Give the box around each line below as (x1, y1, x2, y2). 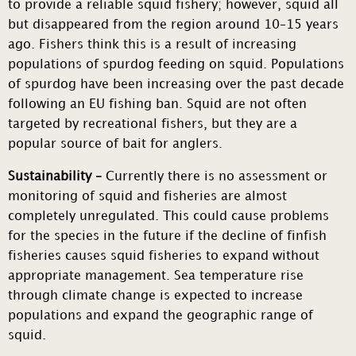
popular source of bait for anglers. (8, 138, 226, 151)
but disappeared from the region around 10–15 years (8, 19, 339, 32)
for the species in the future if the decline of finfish (8, 230, 327, 243)
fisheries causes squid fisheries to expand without (8, 250, 319, 263)
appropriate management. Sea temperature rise (8, 270, 304, 283)
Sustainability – (8, 171, 106, 184)
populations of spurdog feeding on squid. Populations (8, 59, 344, 72)
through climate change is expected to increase (8, 290, 303, 303)
